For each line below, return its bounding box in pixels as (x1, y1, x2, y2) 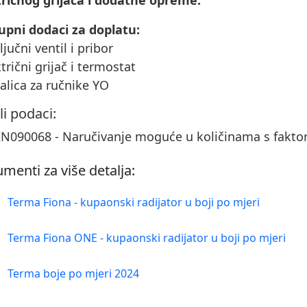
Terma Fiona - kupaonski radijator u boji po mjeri (8, 195, 260, 210)
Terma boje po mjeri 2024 (8, 266, 139, 281)
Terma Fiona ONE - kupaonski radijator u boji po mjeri (8, 230, 286, 245)
